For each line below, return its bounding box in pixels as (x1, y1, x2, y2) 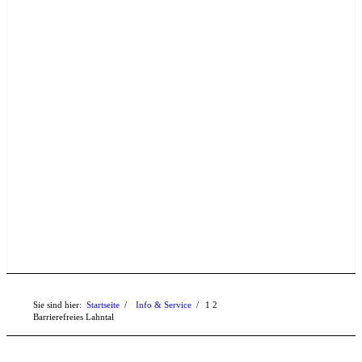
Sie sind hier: (33, 300, 82, 309)
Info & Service (136, 300, 192, 309)
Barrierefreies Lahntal (33, 312, 115, 322)
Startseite (86, 300, 120, 309)
